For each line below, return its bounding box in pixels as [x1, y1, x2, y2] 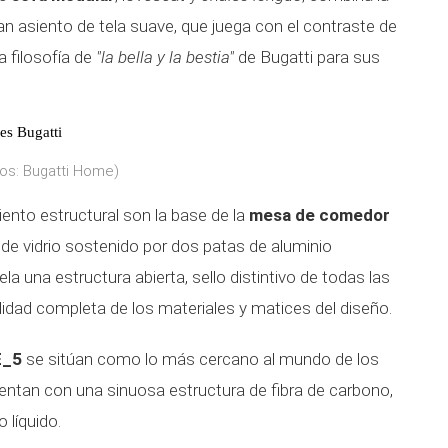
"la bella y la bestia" [92, 47, 234, 67]
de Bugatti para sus [234, 47, 380, 67]
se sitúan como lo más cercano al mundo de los [22, 349, 379, 369]
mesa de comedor [249, 205, 390, 225]
